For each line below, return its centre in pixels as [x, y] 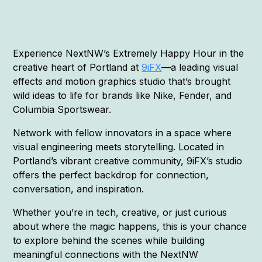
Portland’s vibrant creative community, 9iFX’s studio [128, 161]
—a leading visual [200, 68]
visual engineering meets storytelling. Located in [119, 147]
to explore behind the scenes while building [109, 241]
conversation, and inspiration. [79, 189]
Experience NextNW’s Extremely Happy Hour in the [129, 54]
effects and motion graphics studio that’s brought [122, 82]
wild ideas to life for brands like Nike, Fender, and [123, 96]
